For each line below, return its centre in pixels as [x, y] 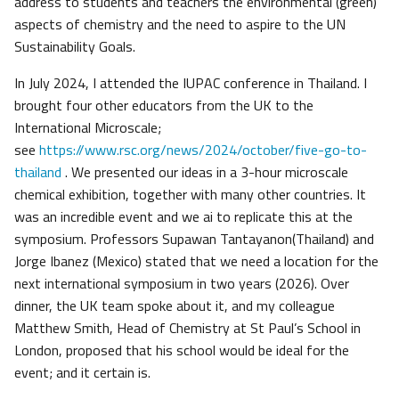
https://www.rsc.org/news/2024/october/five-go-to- [203, 150]
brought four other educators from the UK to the [164, 106]
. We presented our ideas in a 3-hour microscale [205, 172]
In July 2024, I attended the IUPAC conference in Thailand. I [191, 83]
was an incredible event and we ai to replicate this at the [183, 217]
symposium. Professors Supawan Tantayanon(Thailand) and [194, 239]
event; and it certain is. [84, 373]
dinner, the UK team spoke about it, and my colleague [175, 306]
